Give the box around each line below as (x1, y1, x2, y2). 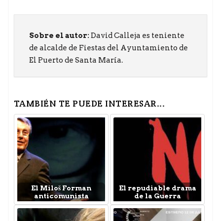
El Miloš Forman (31, 184, 91, 192)
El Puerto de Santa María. (29, 56, 123, 65)
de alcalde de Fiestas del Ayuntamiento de (29, 43, 188, 53)
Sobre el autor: (29, 31, 89, 40)
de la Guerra (134, 192, 181, 200)
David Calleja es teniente (89, 31, 184, 40)
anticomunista (34, 192, 89, 200)
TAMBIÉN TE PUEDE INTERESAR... (13, 98, 165, 110)
